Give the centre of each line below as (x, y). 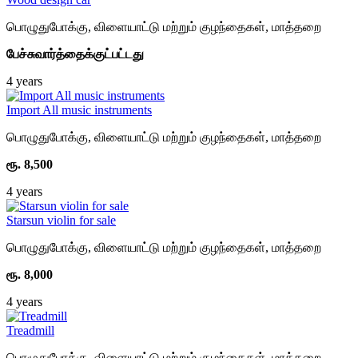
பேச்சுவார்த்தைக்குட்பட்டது (75, 54)
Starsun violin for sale (61, 220)
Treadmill (30, 330)
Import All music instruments (79, 110)
